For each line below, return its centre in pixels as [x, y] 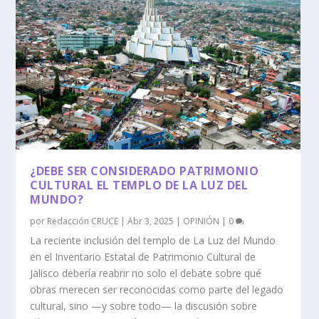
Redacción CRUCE [83, 221]
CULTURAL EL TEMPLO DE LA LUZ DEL [139, 185]
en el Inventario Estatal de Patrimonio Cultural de [143, 257]
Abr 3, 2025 [151, 221]
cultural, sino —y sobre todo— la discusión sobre [144, 306]
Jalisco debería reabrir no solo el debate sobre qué [146, 273]
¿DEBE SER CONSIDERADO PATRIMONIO [145, 171]
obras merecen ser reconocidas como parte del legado [157, 290]
